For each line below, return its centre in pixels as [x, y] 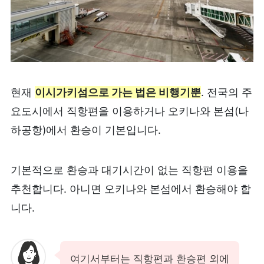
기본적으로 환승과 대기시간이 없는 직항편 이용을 [129, 170]
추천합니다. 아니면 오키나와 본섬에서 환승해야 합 [131, 189]
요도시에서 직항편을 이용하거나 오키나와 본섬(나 [129, 111]
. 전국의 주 [226, 92]
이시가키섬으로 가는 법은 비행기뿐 [118, 92]
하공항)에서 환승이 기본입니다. [85, 130]
